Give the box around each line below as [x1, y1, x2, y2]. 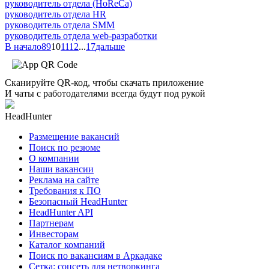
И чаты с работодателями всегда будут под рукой [5, 88, 205, 98]
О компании [29, 153, 79, 163]
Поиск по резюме [29, 142, 100, 153]
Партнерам [29, 217, 74, 228]
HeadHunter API [29, 207, 93, 217]
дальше [95, 41, 125, 52]
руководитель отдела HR [5, 8, 106, 19]
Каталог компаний [29, 239, 105, 250]
